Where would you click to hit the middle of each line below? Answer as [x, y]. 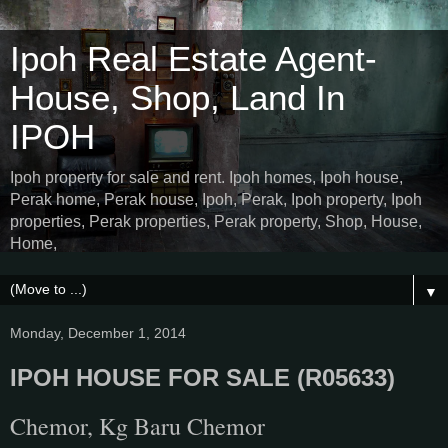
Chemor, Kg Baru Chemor [137, 425]
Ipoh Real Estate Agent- [193, 59]
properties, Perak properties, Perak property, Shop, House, [216, 221]
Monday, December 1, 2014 [98, 333]
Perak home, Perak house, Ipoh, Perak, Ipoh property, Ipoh [216, 199]
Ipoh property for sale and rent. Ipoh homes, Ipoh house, [206, 177]
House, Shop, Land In [177, 98]
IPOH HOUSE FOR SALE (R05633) [202, 377]
